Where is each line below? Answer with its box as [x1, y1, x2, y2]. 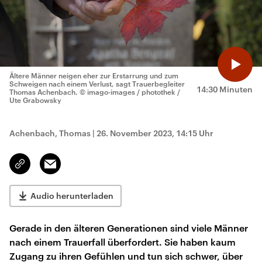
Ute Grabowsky [9, 96, 61, 104]
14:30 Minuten [196, 84, 253, 94]
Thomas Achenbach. [9, 88, 78, 96]
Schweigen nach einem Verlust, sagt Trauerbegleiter [9, 80, 185, 88]
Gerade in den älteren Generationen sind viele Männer [9, 222, 248, 233]
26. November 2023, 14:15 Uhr [96, 128, 213, 138]
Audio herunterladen [30, 191, 113, 201]
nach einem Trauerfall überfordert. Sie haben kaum [9, 236, 236, 247]
